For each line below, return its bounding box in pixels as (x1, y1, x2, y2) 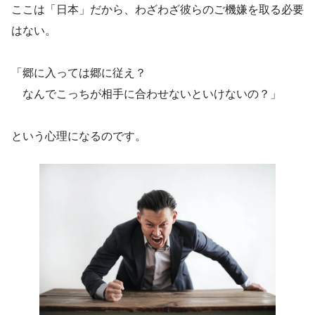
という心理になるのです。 (11, 130, 146, 143)
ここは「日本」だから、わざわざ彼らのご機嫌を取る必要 (11, 4, 304, 16)
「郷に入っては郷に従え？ (11, 67, 146, 79)
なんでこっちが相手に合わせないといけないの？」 (11, 88, 281, 101)
